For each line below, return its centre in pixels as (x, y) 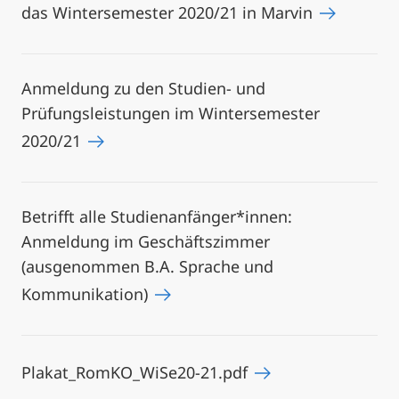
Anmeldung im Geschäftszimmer (146, 241)
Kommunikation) (87, 294)
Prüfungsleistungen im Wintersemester (171, 113)
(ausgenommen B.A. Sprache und (147, 266)
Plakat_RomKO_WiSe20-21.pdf (137, 372)
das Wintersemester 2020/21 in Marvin (169, 12)
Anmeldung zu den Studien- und (143, 88)
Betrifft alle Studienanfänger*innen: (157, 216)
